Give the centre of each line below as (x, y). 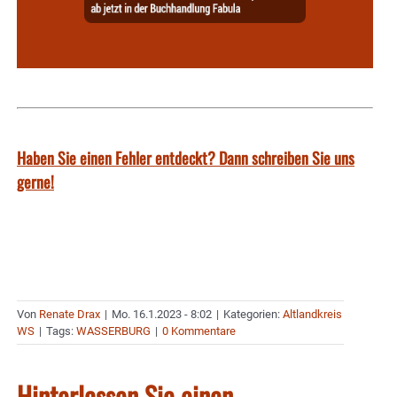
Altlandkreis (312, 314)
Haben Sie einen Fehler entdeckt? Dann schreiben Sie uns (186, 157)
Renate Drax (70, 314)
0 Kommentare (199, 331)
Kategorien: (253, 314)
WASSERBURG (113, 331)
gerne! (35, 181)
